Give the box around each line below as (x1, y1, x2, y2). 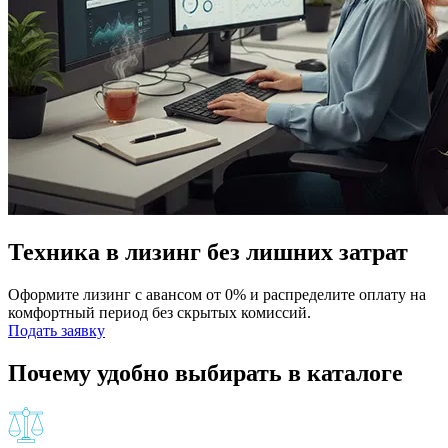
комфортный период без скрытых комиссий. (8, 304, 311, 322)
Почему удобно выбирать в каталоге (8, 360, 403, 387)
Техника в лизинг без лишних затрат (8, 239, 408, 266)
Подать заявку (8, 322, 105, 340)
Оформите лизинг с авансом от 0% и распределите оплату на (8, 286, 426, 304)
